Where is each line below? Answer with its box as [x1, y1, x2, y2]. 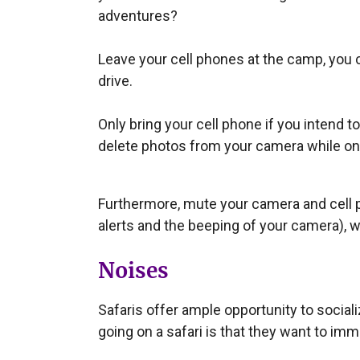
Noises [98, 257, 169, 284]
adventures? [98, 6, 178, 24]
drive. [98, 72, 133, 89]
